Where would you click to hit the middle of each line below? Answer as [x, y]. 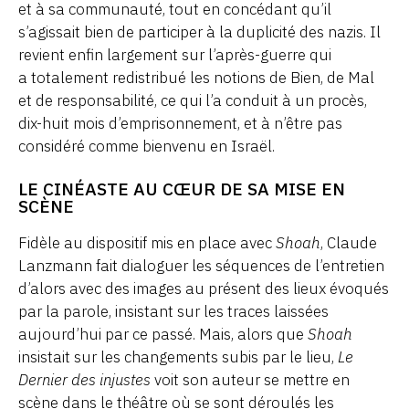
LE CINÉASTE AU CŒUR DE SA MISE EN [182, 189]
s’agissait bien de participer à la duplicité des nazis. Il [199, 32]
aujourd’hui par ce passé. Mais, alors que [163, 335]
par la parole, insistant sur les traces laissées [173, 312]
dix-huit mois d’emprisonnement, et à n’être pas [180, 124]
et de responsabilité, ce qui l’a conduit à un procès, [193, 101]
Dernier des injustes [84, 380]
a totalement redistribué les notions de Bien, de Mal [196, 78]
